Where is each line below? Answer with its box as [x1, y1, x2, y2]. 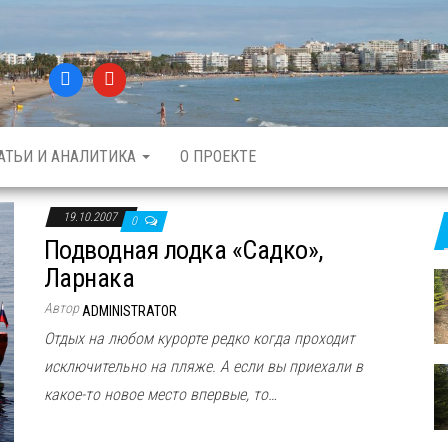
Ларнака [44, 262, 135, 293]
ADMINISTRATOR [82, 302, 177, 319]
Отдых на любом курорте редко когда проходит [44, 328, 355, 348]
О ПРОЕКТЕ [180, 146, 256, 166]
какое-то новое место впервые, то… [44, 384, 277, 404]
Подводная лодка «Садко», [44, 234, 323, 265]
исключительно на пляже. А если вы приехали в [44, 356, 363, 376]
